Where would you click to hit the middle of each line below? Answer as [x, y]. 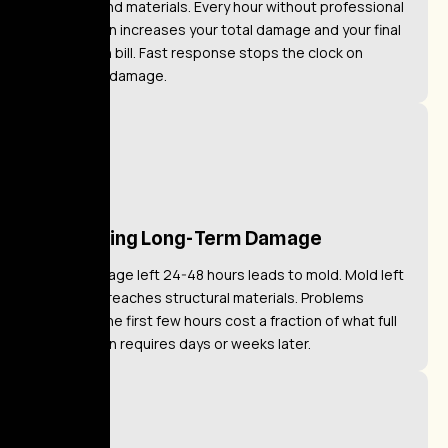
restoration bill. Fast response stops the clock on [199, 52]
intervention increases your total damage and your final [218, 29]
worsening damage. [101, 75]
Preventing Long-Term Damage [179, 237]
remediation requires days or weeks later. [173, 343]
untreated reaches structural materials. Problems [200, 297]
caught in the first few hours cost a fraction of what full [216, 320]
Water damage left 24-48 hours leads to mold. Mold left [220, 274]
